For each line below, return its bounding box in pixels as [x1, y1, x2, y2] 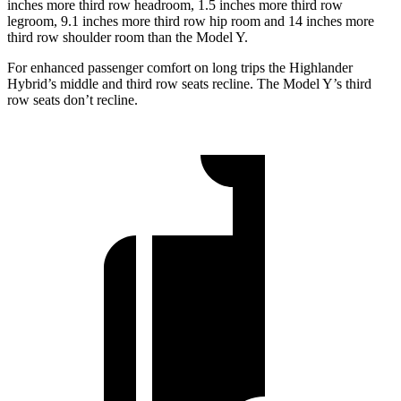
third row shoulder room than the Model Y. [7, 29, 248, 45]
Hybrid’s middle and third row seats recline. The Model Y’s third [7, 75, 371, 91]
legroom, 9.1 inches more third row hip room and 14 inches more [7, 13, 374, 29]
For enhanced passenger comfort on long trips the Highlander [7, 59, 353, 75]
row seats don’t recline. [7, 91, 138, 107]
